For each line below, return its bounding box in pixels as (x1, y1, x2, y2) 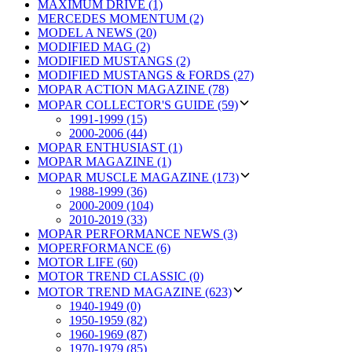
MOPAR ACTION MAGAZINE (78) (38, 82, 229, 96)
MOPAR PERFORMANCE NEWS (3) (38, 226, 237, 240)
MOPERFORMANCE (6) (38, 240, 170, 255)
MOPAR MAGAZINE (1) (38, 154, 171, 168)
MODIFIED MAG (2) (38, 39, 150, 53)
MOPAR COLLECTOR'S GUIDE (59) (38, 97, 238, 112)
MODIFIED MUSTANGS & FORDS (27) (38, 68, 254, 82)
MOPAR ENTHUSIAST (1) (38, 140, 182, 154)
